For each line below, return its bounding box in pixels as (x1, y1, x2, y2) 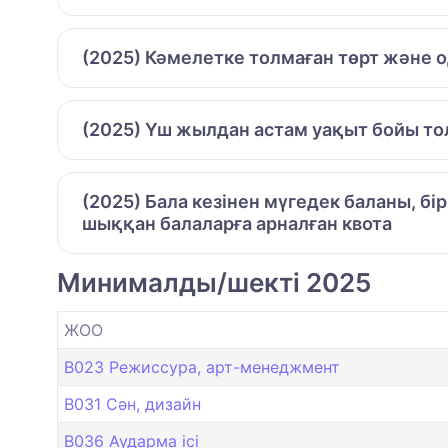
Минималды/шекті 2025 (57, 267, 371, 299)
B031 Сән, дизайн (64, 394, 201, 415)
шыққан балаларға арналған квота (82, 213, 392, 235)
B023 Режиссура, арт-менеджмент (64, 357, 340, 378)
